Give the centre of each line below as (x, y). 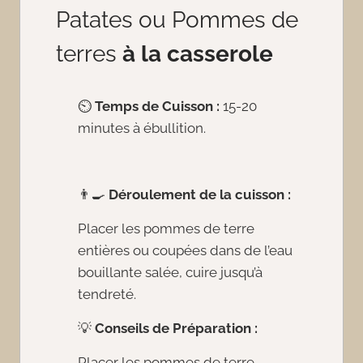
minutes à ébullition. (142, 128)
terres (89, 54)
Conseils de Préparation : (176, 329)
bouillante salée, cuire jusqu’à (170, 273)
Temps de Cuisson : (157, 107)
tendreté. (107, 295)
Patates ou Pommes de (177, 20)
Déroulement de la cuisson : (200, 195)
